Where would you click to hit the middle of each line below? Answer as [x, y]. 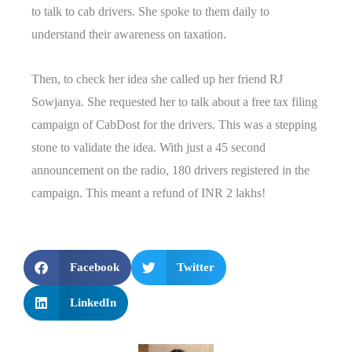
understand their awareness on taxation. [129, 35]
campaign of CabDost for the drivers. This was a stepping [174, 125]
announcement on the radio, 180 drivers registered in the [170, 170]
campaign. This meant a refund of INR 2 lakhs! [148, 193]
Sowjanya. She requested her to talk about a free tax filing [174, 102]
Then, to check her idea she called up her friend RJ [157, 79]
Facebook [94, 268]
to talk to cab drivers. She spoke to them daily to [150, 12]
